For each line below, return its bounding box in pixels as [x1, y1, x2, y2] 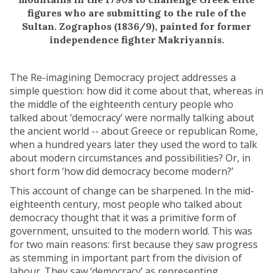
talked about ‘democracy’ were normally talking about [10, 111, 254, 125]
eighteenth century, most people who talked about [10, 197, 242, 211]
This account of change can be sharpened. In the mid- [10, 184, 254, 198]
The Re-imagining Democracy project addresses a [10, 71, 236, 85]
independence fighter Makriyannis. [49, 34, 224, 46]
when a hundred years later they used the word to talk [10, 138, 257, 152]
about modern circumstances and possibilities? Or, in [10, 151, 250, 165]
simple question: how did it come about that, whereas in [10, 84, 263, 98]
